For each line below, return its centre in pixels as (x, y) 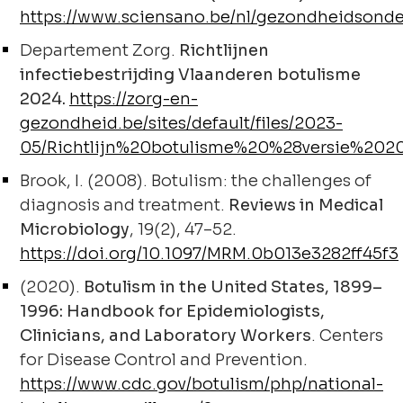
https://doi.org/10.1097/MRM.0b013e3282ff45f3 (209, 254)
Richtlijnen (224, 50)
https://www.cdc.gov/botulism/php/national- (201, 384)
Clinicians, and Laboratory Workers (166, 336)
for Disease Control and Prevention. (164, 360)
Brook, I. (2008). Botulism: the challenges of (196, 181)
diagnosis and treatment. (124, 205)
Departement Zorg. (99, 50)
